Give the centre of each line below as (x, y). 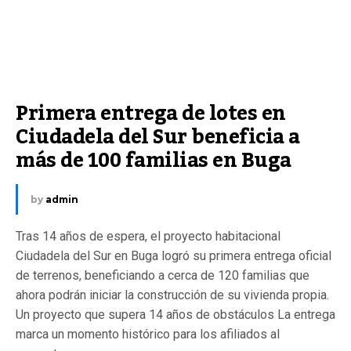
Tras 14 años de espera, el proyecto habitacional (148, 236)
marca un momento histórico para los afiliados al (148, 334)
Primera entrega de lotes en (151, 114)
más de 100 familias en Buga (154, 161)
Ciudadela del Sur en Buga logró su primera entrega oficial (174, 256)
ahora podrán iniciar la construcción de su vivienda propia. (172, 295)
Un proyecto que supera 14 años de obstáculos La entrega (175, 315)
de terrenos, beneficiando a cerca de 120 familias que (163, 275)
